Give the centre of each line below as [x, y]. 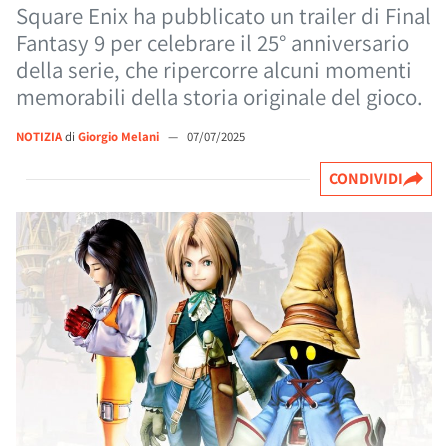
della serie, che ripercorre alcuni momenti [214, 70]
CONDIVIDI [366, 178]
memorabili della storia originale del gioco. [219, 97]
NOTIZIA [39, 136]
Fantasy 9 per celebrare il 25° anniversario [212, 43]
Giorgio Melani [120, 136]
